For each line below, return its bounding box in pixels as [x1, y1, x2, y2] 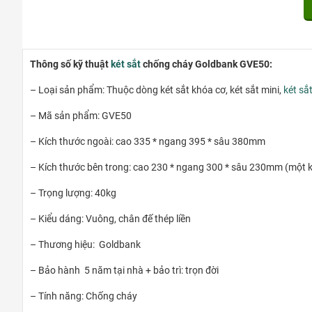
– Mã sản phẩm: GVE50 [30, 110, 132, 122]
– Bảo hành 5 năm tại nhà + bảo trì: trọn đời [30, 265, 219, 276]
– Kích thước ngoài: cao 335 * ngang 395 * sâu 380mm [30, 136, 265, 148]
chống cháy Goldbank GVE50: [141, 58, 272, 70]
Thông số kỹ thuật [30, 58, 111, 70]
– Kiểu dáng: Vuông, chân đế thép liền [30, 213, 191, 225]
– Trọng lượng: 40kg [30, 187, 118, 199]
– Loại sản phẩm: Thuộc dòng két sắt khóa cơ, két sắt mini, [30, 84, 283, 96]
